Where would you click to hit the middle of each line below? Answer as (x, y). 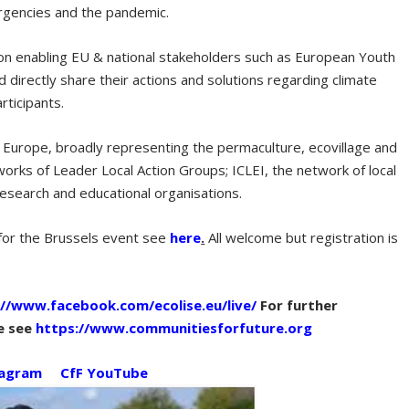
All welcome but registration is (302, 238)
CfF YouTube (106, 373)
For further (298, 305)
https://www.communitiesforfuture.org (174, 328)
